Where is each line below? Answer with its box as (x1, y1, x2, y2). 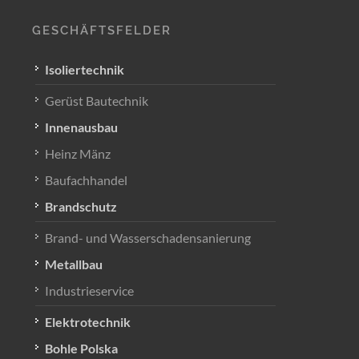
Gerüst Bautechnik (45, 93, 148, 108)
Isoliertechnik (45, 62, 124, 77)
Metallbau (45, 256, 103, 272)
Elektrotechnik (45, 314, 131, 329)
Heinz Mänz (45, 146, 111, 161)
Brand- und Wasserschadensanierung (45, 230, 251, 245)
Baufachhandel (45, 172, 127, 188)
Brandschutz (45, 199, 117, 214)
